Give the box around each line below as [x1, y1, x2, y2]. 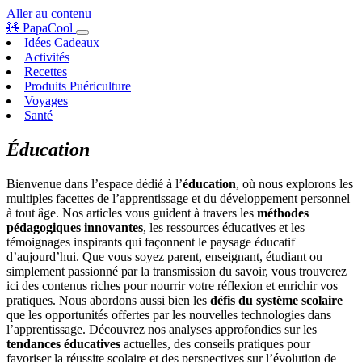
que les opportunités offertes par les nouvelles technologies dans [6, 307, 331, 322]
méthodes [257, 205, 309, 220]
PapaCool [23, 21, 73, 35]
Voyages [24, 94, 68, 107]
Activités [24, 50, 69, 64]
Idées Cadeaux [24, 36, 99, 49]
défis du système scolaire [210, 293, 343, 307]
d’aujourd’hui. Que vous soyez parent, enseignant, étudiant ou [6, 249, 322, 263]
